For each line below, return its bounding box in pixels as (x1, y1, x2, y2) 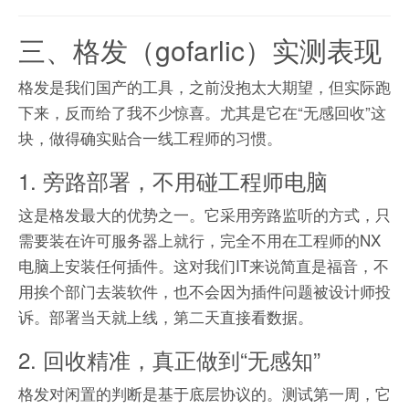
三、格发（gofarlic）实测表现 (18, 30, 382, 70)
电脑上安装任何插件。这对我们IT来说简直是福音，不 (18, 254, 389, 278)
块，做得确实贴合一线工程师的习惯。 (18, 126, 282, 150)
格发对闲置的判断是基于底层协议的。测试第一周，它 (18, 382, 391, 405)
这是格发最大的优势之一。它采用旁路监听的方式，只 (18, 203, 391, 226)
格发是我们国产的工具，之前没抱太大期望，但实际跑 (18, 75, 391, 99)
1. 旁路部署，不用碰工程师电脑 (18, 164, 328, 197)
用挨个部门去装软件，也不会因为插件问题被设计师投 (18, 279, 391, 303)
